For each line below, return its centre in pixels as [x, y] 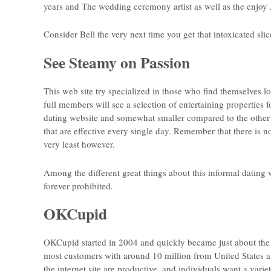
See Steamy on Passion [117, 62]
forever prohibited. [78, 185]
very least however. [79, 144]
